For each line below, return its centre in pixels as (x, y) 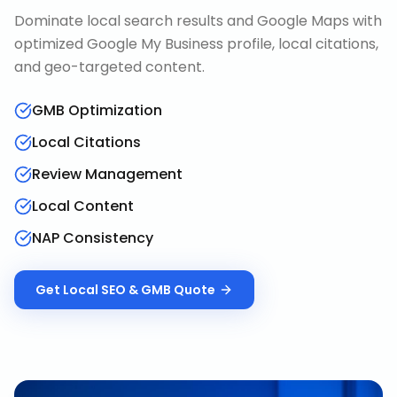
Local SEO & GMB (117, 290)
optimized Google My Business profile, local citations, (196, 44)
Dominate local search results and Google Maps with (198, 21)
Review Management (107, 174)
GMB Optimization (97, 110)
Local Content (83, 206)
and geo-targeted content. (109, 67)
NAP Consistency (93, 238)
